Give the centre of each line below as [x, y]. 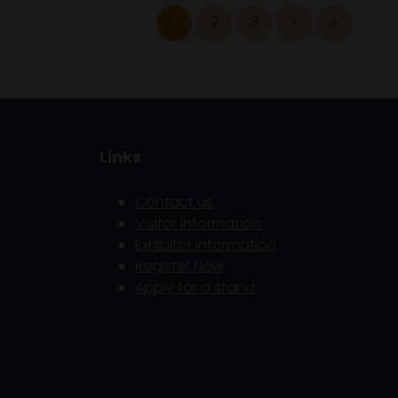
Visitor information [198, 223]
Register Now [179, 266]
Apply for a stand [195, 287]
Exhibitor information [206, 245]
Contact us [174, 202]
